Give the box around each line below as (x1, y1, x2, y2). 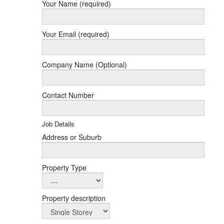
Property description (41, 193, 105, 203)
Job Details (41, 119, 74, 128)
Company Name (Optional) (41, 59, 127, 69)
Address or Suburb (41, 132, 101, 142)
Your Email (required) (41, 29, 109, 39)
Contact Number (41, 90, 94, 100)
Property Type (41, 162, 86, 172)
